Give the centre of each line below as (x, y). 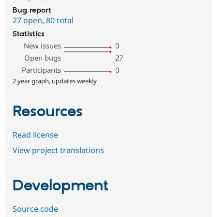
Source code (35, 209)
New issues (43, 46)
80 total (60, 21)
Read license (35, 135)
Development (61, 186)
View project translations (58, 150)
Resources (48, 112)
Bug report (32, 11)
